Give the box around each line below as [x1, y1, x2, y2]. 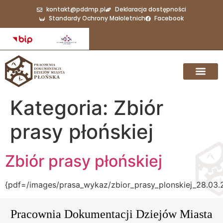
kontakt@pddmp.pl [46, 5, 106, 13]
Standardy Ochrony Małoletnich [48, 14, 145, 22]
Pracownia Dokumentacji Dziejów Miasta [10, 207, 213, 221]
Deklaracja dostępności [114, 5, 186, 13]
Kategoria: [10, 96, 113, 120]
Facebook [154, 14, 184, 22]
